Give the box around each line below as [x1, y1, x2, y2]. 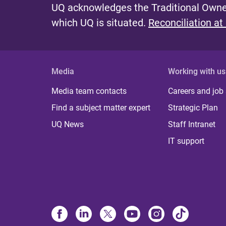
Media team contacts [51, 86, 127, 96]
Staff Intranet [168, 120, 216, 129]
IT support [168, 136, 205, 146]
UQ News [51, 120, 84, 129]
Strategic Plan [168, 103, 218, 112]
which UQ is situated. [51, 17, 148, 29]
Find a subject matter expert [51, 103, 150, 112]
